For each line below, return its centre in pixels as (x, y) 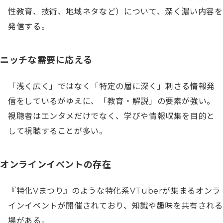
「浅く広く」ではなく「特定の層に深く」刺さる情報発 (112, 87)
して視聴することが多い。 (58, 131)
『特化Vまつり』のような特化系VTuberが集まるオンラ (114, 191)
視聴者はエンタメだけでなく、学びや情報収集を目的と (112, 116)
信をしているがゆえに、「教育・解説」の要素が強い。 (112, 102)
